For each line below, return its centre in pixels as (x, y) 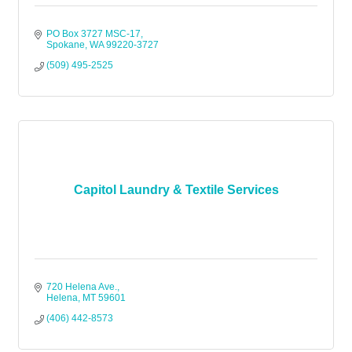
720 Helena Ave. (82, 287)
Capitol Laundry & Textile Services (176, 190)
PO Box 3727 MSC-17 (93, 34)
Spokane (66, 45)
